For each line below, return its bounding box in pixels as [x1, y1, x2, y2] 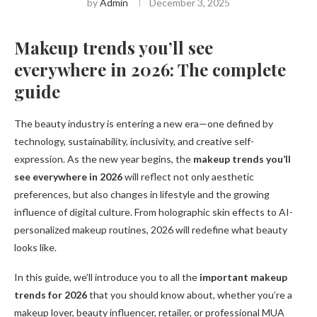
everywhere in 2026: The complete [14, 58, 286, 81]
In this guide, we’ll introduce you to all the [14, 271, 200, 284]
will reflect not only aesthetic [122, 171, 254, 183]
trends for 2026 [14, 289, 87, 301]
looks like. [14, 241, 57, 254]
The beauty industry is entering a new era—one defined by [14, 117, 273, 130]
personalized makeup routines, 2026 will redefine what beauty [14, 224, 287, 236]
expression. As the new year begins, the [14, 153, 193, 166]
